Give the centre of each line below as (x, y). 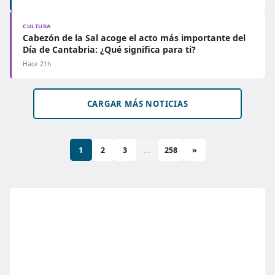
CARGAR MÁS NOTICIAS (137, 104)
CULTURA (37, 26)
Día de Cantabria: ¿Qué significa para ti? (109, 49)
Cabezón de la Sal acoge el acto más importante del (134, 38)
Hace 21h (37, 64)
